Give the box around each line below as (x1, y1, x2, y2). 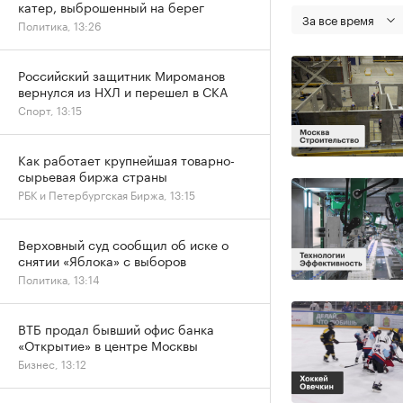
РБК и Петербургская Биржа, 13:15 (18, 185, 195, 202)
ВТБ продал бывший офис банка (18, 318, 214, 338)
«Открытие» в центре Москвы (18, 335, 198, 354)
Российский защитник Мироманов (18, 65, 225, 85)
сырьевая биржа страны (18, 166, 167, 185)
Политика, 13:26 (18, 16, 102, 33)
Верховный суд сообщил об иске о (18, 234, 228, 254)
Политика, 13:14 (18, 270, 100, 287)
